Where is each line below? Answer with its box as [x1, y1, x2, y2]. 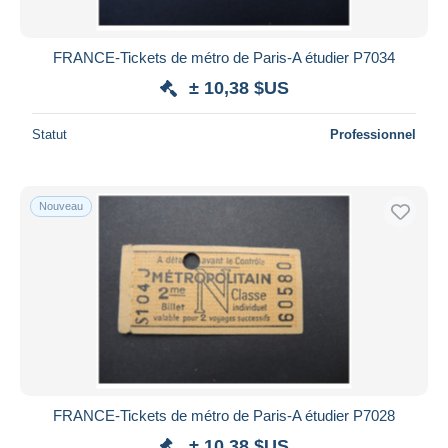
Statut [32, 126, 67, 142]
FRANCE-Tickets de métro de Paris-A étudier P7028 [53, 406, 395, 424]
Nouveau [39, 199, 83, 212]
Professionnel [330, 126, 416, 142]
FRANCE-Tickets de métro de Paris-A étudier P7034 [53, 48, 395, 66]
